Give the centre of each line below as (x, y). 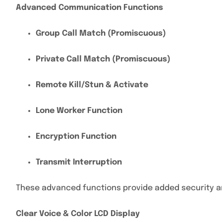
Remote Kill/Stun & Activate (92, 85)
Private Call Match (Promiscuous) (103, 59)
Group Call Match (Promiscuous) (101, 33)
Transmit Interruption (79, 162)
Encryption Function (76, 137)
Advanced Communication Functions (89, 8)
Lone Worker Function (79, 111)
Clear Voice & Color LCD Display (78, 214)
